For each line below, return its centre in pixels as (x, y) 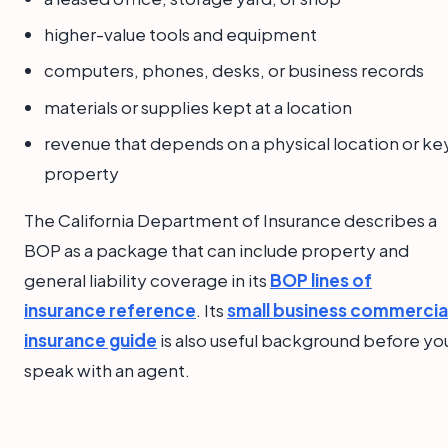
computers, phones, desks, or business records (234, 70)
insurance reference (110, 310)
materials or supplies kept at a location (198, 106)
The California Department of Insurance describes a (230, 220)
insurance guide (90, 340)
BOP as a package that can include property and (216, 250)
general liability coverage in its (147, 280)
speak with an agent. (107, 370)
